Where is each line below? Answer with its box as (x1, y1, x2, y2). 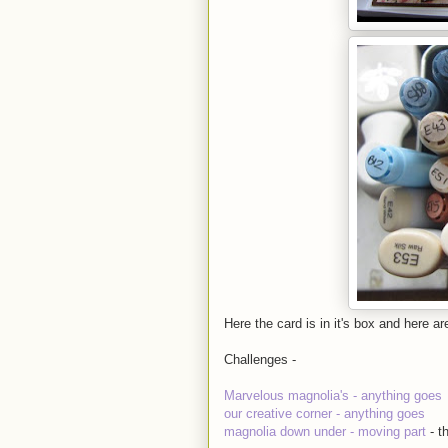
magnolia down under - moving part (224, 424, 430, 440)
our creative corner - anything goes (224, 406, 425, 422)
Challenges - (224, 352, 296, 368)
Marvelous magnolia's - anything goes (224, 388, 442, 404)
